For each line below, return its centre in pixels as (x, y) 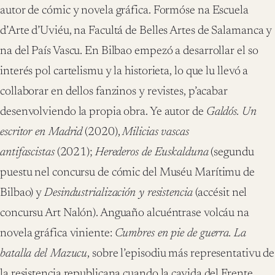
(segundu (231, 152)
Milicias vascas (156, 132)
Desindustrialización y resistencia (118, 193)
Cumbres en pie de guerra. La (180, 233)
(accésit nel (220, 193)
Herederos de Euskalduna (152, 152)
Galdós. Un (231, 112)
